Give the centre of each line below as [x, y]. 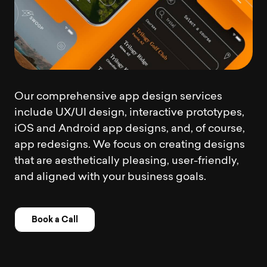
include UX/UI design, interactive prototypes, [129, 113]
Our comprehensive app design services [118, 97]
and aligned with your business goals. [110, 177]
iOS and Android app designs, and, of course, [130, 129]
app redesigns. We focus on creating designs [130, 145]
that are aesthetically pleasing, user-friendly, [127, 161]
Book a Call [55, 219]
